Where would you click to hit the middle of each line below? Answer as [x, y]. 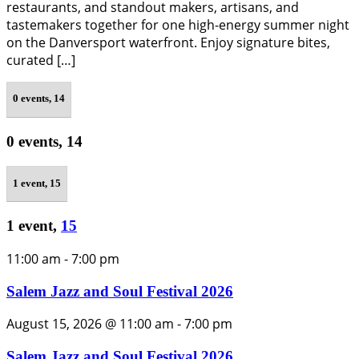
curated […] [41, 60]
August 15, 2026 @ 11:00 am [90, 324]
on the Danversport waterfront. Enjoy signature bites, [168, 42]
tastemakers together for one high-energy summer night [178, 24]
